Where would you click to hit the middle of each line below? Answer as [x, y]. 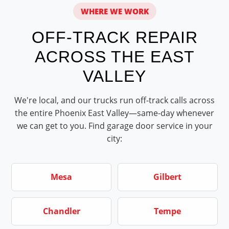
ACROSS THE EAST [114, 57]
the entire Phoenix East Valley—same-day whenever [114, 113]
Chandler [61, 211]
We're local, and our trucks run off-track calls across [114, 100]
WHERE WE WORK [114, 11]
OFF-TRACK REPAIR [114, 37]
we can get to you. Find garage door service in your [114, 126]
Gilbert [168, 177]
